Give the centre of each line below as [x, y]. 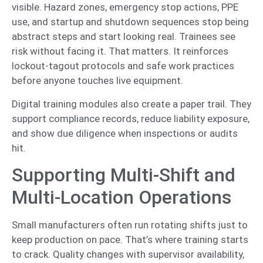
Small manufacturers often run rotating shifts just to [130, 225]
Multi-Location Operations [122, 198]
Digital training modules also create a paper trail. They [131, 104]
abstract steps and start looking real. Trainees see [124, 37]
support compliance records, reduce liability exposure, [131, 118]
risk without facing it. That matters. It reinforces [120, 51]
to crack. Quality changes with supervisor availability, [128, 254]
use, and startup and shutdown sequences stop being [130, 22]
